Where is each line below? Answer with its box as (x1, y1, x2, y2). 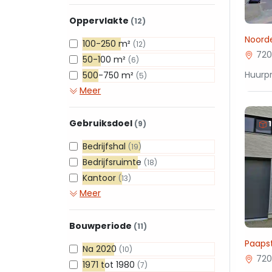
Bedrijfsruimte (83, 156, 144, 168)
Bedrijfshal (83, 140, 128, 152)
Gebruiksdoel (69, 117, 134, 129)
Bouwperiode (69, 220, 134, 232)
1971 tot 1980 (83, 259, 137, 271)
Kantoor (83, 172, 118, 184)
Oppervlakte (69, 15, 131, 27)
